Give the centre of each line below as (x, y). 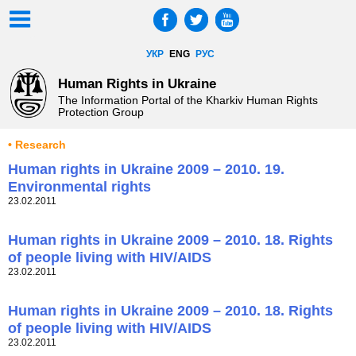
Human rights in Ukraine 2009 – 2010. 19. (146, 170)
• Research (37, 145)
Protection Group (101, 112)
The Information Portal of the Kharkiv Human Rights (188, 101)
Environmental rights (79, 187)
